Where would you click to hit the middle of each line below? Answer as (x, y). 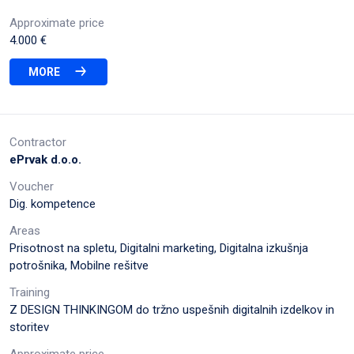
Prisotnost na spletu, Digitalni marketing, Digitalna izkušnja (159, 248)
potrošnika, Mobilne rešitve (79, 265)
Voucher (32, 186)
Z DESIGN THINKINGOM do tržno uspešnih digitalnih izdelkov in (172, 309)
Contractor (38, 142)
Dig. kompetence (53, 203)
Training (30, 292)
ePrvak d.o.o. (45, 159)
